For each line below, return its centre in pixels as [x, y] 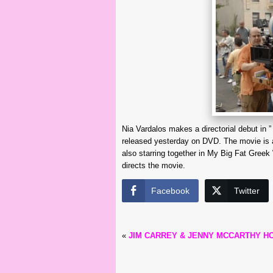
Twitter [247, 191]
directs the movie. [154, 165]
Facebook [170, 191]
